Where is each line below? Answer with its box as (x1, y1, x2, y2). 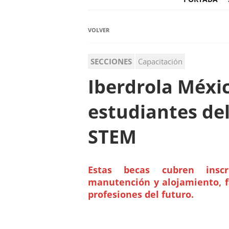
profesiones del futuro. (88, 188, 194, 201)
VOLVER (88, 26, 109, 34)
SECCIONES (90, 56, 132, 67)
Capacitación (138, 56, 182, 67)
